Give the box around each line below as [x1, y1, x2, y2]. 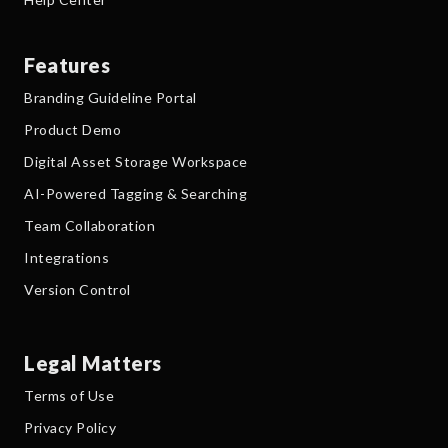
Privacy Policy [24, 418, 116, 436]
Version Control [24, 280, 131, 298]
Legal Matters [24, 350, 162, 375]
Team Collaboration [24, 216, 155, 234]
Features [24, 52, 110, 77]
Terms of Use [24, 386, 114, 404]
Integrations [24, 248, 109, 266]
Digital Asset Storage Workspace [24, 152, 248, 170]
